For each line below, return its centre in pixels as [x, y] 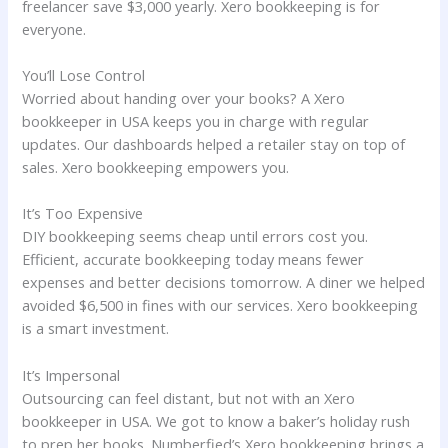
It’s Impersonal [71, 374]
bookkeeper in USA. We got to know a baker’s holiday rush [216, 420]
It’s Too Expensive [83, 213]
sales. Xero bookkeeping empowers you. [156, 167]
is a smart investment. [96, 328]
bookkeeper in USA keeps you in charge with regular [196, 121]
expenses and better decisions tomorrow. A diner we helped [224, 282]
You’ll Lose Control [84, 75]
